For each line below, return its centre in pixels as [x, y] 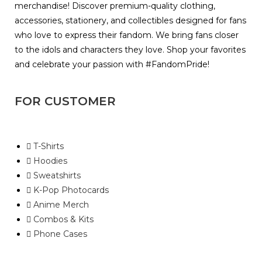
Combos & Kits [63, 220]
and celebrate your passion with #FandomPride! [113, 65]
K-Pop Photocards [71, 190]
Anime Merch [61, 205]
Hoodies [50, 161]
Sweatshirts [57, 176]
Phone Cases [60, 234]
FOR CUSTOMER [65, 101]
